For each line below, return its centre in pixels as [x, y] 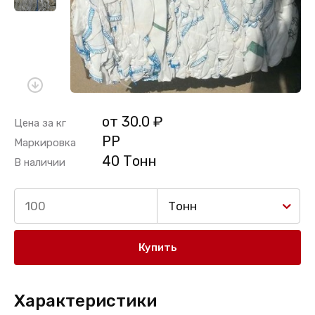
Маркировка [45, 143]
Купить [157, 247]
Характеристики [85, 301]
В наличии [40, 162]
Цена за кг [40, 123]
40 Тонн [129, 161]
